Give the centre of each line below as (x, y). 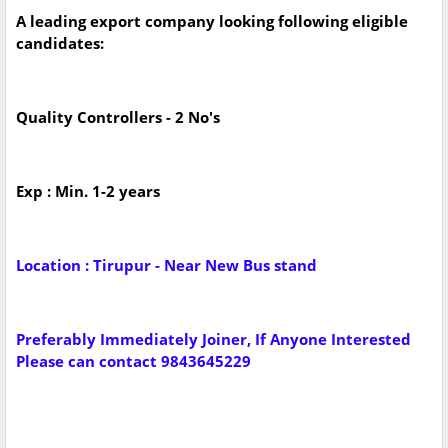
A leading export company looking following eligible (212, 21)
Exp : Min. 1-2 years (88, 191)
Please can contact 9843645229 (133, 361)
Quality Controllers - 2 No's (120, 117)
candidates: (60, 43)
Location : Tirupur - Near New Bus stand (168, 265)
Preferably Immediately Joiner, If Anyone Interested (213, 339)
